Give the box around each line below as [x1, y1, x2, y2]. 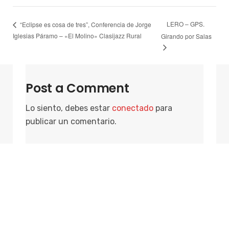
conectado [112, 103, 153, 113]
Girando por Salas [161, 32, 212, 41]
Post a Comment [26, 79, 129, 97]
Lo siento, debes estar [26, 103, 112, 113]
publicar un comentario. [26, 116, 117, 126]
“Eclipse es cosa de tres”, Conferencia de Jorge [18, 19, 151, 29]
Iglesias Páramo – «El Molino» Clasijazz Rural [13, 31, 142, 40]
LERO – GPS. [166, 19, 204, 29]
